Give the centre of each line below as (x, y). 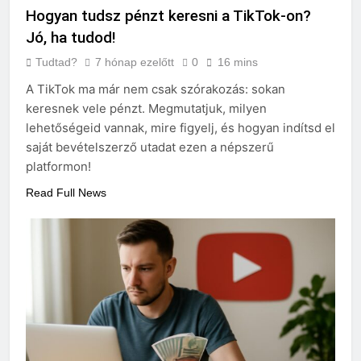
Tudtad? (56, 62)
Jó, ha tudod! (71, 38)
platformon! (58, 167)
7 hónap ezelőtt (135, 62)
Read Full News (66, 193)
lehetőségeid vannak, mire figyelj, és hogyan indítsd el (180, 128)
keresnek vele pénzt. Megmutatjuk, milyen (146, 109)
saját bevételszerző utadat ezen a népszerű (150, 147)
